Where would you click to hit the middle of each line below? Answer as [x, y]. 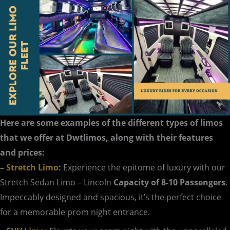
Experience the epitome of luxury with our [143, 168]
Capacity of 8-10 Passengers [169, 183]
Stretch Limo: [34, 168]
